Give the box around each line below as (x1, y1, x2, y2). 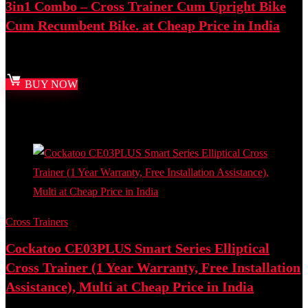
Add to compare (5, 117, 76, 129)
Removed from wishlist (82, 98, 183, 109)
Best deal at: (5, 56, 60, 67)
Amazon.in (60, 56, 109, 67)
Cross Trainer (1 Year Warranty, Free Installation (5, 260, 300, 275)
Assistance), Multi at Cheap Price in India (5, 279, 254, 294)
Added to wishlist (5, 98, 82, 109)
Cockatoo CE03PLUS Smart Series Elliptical (5, 241, 269, 256)
